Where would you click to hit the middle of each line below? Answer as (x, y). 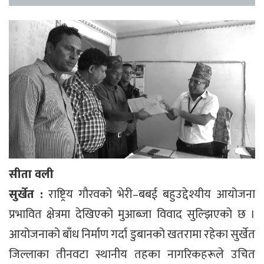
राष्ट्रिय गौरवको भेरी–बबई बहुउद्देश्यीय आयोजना (149, 194)
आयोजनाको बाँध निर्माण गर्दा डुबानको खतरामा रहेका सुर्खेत (132, 234)
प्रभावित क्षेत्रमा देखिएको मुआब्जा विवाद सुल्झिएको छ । (132, 214)
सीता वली (31, 174)
